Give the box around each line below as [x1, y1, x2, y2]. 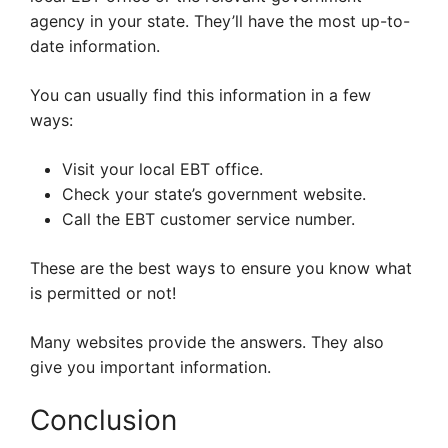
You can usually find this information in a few [30, 85, 371, 106]
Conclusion [30, 403, 177, 438]
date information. [30, 36, 160, 57]
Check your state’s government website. [62, 184, 366, 205]
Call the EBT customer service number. [62, 209, 355, 230]
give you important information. [30, 357, 271, 378]
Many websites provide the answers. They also [30, 332, 384, 353]
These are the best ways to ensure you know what [30, 258, 412, 279]
